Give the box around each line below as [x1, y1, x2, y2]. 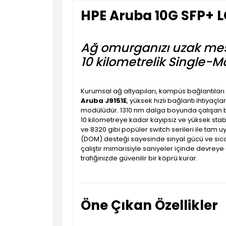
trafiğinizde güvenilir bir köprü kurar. [81, 153, 198, 163]
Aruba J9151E [81, 96, 127, 105]
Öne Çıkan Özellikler [81, 196, 218, 214]
